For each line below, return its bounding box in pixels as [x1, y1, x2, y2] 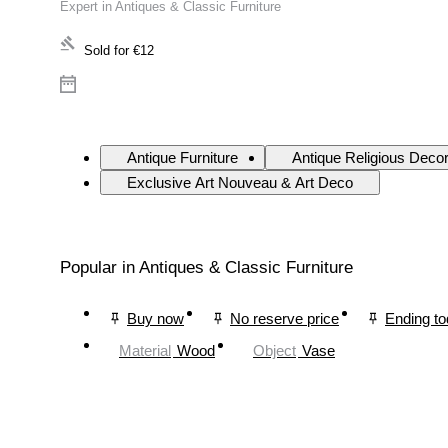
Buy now [127, 309, 184, 327]
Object [253, 341, 296, 359]
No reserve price [230, 309, 339, 327]
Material [119, 341, 171, 359]
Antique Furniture [127, 149, 238, 167]
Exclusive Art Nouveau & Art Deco [127, 174, 353, 192]
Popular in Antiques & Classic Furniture [60, 258, 353, 278]
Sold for [84, 43, 129, 59]
